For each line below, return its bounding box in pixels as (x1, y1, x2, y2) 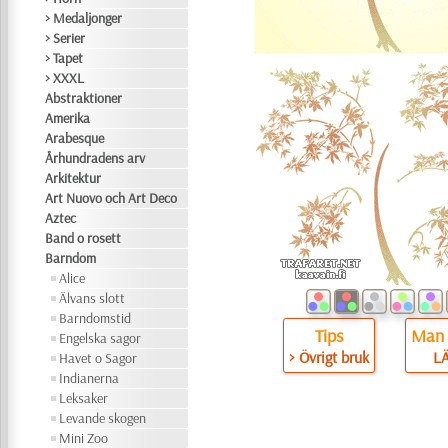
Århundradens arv (45, 149, 146, 167)
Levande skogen (59, 409, 147, 427)
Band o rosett (45, 229, 122, 247)
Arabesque (45, 129, 105, 147)
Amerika (45, 109, 91, 127)
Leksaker (59, 389, 109, 407)
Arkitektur (45, 169, 102, 187)
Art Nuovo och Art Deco (45, 189, 178, 207)
